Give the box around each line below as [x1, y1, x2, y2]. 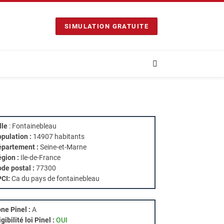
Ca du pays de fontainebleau [11, 174, 99, 182]
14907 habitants [31, 132, 84, 140]
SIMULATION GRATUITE [64, 22, 148, 30]
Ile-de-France [19, 153, 60, 161]
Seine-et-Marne [38, 143, 86, 151]
